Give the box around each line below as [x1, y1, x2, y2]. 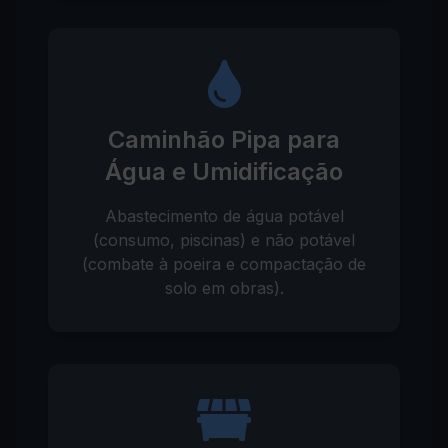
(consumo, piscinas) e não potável [93, 230, 355, 250]
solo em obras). [164, 278, 284, 298]
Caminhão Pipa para [108, 125, 340, 154]
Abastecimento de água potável [104, 206, 344, 226]
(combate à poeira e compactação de [82, 254, 366, 274]
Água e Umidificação [105, 157, 343, 186]
